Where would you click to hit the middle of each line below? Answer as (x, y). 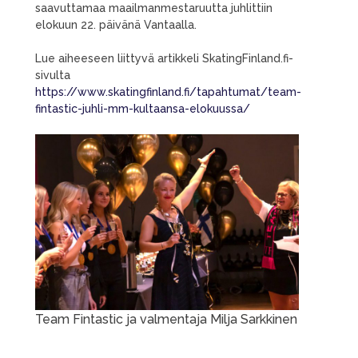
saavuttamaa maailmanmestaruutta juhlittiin (154, 8)
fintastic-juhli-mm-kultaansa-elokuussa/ (143, 109)
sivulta (53, 75)
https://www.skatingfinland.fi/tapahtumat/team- (168, 92)
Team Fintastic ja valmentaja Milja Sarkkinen (166, 319)
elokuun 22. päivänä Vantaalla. (116, 25)
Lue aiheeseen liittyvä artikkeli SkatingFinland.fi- (164, 58)
